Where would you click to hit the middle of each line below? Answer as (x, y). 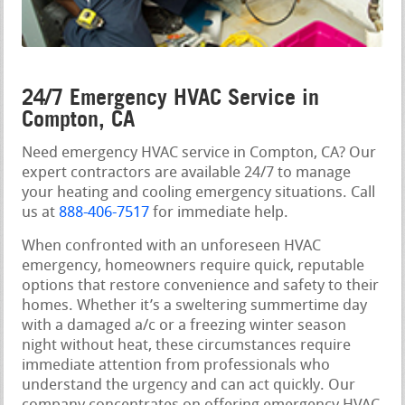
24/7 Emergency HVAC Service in (171, 97)
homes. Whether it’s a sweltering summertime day (195, 306)
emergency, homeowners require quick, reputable (193, 266)
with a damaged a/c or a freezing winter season (184, 325)
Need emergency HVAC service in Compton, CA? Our (199, 153)
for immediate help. (219, 212)
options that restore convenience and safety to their (201, 286)
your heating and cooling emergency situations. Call (199, 193)
